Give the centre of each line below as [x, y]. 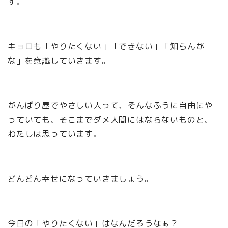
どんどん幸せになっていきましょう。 [80, 179]
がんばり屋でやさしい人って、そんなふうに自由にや [110, 106]
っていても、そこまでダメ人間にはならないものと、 [110, 120]
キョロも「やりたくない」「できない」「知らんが [106, 47]
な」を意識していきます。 [59, 61]
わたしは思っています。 [55, 134]
